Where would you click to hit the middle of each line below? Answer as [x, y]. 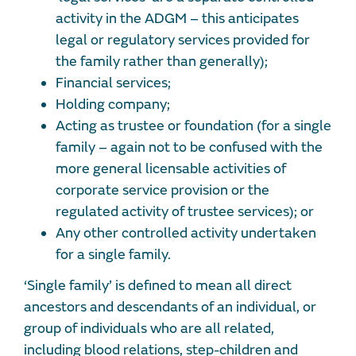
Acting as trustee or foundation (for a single [193, 126]
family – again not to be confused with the [189, 148]
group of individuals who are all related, [149, 329]
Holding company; [113, 105]
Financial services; [113, 83]
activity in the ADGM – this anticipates [177, 19]
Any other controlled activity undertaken [186, 234]
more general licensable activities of [171, 169]
